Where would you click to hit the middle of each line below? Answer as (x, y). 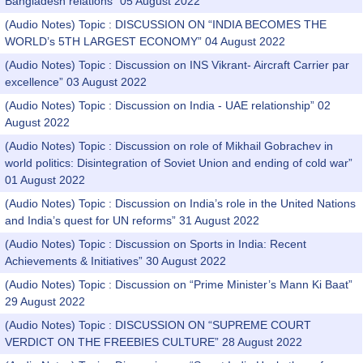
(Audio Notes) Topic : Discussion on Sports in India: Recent (156, 244)
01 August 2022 (45, 180)
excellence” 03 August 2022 (76, 82)
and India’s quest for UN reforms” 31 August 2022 (132, 220)
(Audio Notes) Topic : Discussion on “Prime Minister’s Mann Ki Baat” (179, 284)
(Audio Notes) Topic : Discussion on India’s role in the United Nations (180, 203)
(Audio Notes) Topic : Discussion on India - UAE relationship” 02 (168, 105)
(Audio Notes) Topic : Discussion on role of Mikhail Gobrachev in (169, 146)
